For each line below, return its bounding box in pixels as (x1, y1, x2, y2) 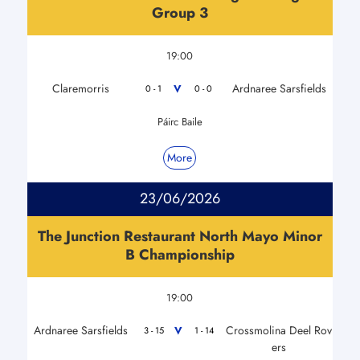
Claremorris (51, 80, 109, 96)
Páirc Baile (157, 113, 202, 129)
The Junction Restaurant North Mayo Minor (37, 225, 322, 247)
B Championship (125, 243, 235, 265)
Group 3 (151, 2, 208, 23)
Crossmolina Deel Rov (226, 321, 333, 338)
